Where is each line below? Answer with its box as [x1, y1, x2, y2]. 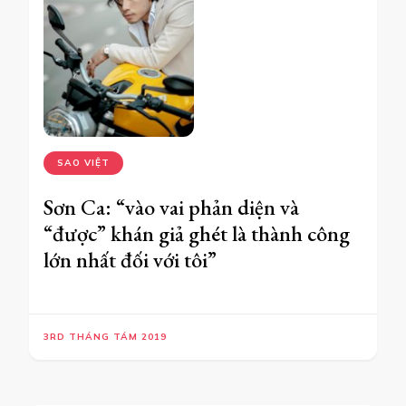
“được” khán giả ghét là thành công [43, 218, 350, 247]
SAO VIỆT [57, 156, 110, 169]
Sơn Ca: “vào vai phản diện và [43, 192, 299, 221]
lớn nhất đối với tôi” [43, 245, 217, 274]
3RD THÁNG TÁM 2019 [43, 330, 167, 343]
